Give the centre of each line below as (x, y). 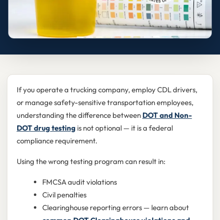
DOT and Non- (167, 115)
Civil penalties (64, 195)
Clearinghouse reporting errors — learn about (115, 208)
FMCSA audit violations (79, 182)
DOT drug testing (46, 128)
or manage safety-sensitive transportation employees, (105, 103)
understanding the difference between (79, 115)
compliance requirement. (57, 141)
